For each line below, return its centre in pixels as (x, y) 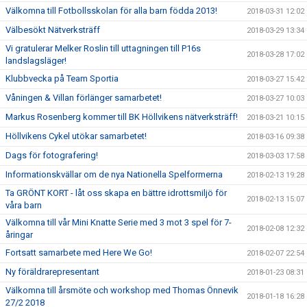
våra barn (24, 205)
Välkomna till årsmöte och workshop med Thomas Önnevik (122, 290)
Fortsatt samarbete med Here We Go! (79, 253)
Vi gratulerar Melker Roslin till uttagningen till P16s (103, 48)
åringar (19, 235)
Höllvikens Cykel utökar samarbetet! (76, 136)
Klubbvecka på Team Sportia (62, 78)
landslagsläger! (36, 61)
